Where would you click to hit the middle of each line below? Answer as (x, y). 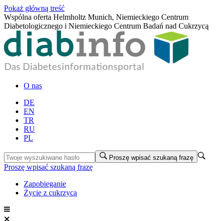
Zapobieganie (45, 184)
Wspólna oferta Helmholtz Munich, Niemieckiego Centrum (96, 17)
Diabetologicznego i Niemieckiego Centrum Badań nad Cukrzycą (106, 26)
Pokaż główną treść (34, 8)
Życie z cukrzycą (50, 192)
